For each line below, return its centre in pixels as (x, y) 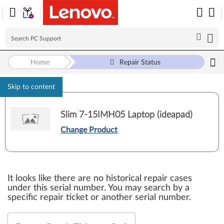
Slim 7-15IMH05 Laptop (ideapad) (126, 115)
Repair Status (140, 62)
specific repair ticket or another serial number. (99, 197)
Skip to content (31, 87)
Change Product (89, 130)
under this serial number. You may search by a (98, 188)
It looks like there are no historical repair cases (100, 178)
